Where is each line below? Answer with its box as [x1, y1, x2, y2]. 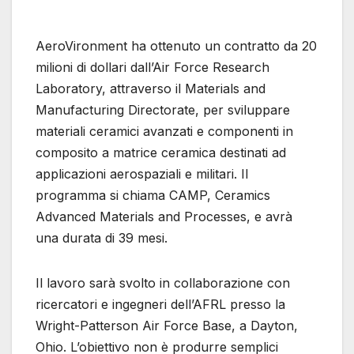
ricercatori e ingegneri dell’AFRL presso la [36, 296, 285, 313]
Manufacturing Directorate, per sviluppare [36, 102, 290, 119]
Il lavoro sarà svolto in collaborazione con [36, 275, 290, 292]
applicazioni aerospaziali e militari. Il [36, 166, 248, 183]
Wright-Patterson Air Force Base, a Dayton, [36, 318, 298, 334]
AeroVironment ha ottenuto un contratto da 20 [36, 38, 317, 55]
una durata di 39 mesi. [36, 230, 168, 247]
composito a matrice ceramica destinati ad [36, 145, 286, 161]
